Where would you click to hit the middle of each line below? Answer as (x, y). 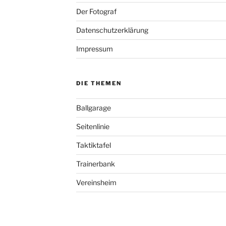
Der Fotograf (96, 11)
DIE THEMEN (99, 83)
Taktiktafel (93, 145)
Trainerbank (95, 163)
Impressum (94, 48)
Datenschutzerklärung (112, 30)
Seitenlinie (93, 126)
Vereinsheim (96, 182)
